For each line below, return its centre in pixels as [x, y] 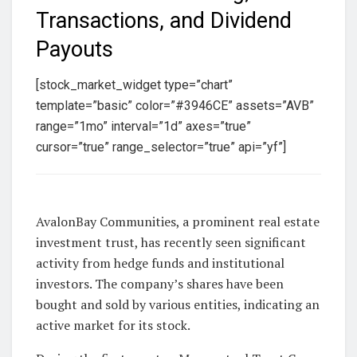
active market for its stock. [113, 326]
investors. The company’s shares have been [160, 284]
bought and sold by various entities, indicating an [178, 305]
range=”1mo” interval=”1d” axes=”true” [143, 127]
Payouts [75, 50]
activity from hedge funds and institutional [160, 263]
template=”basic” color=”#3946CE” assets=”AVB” [175, 106]
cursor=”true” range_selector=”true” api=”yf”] [161, 147]
